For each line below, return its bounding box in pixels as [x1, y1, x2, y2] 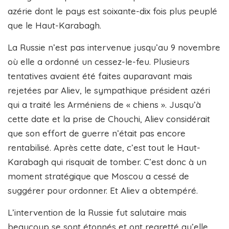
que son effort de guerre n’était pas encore [8, 127, 186, 139]
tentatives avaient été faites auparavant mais [8, 70, 192, 81]
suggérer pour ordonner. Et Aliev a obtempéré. [8, 185, 198, 196]
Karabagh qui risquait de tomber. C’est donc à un [8, 156, 207, 167]
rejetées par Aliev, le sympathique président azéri [8, 84, 210, 96]
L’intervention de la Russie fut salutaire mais [8, 207, 187, 218]
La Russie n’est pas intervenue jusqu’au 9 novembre [8, 41, 220, 53]
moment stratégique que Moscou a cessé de [8, 170, 189, 181]
